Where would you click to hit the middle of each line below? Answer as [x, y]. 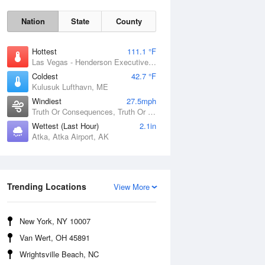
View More [132, 187]
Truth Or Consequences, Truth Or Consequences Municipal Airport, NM [152, 112]
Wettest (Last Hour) [65, 126]
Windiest [47, 101]
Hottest [44, 51]
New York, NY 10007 [55, 221]
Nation [33, 21]
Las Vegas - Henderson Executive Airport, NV [152, 62]
